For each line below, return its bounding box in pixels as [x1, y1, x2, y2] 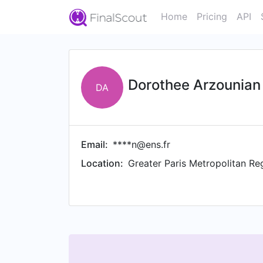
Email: [81, 139, 108, 150]
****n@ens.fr [113, 139, 170, 150]
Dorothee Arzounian [128, 76, 261, 93]
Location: [81, 157, 123, 169]
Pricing [197, 11, 227, 22]
